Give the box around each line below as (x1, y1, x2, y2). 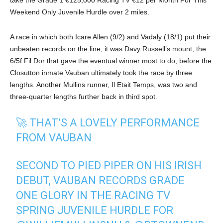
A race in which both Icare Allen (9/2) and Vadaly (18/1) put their (10, 32, 211, 41)
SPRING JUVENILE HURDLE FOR (16, 204, 174, 217)
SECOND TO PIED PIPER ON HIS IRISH (16, 159, 202, 172)
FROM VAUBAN (16, 131, 92, 144)
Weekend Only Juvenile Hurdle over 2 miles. (10, 7, 149, 16)
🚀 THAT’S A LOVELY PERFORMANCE (16, 116, 200, 129)
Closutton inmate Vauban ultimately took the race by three (10, 68, 192, 77)
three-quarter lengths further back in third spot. (10, 92, 157, 101)
